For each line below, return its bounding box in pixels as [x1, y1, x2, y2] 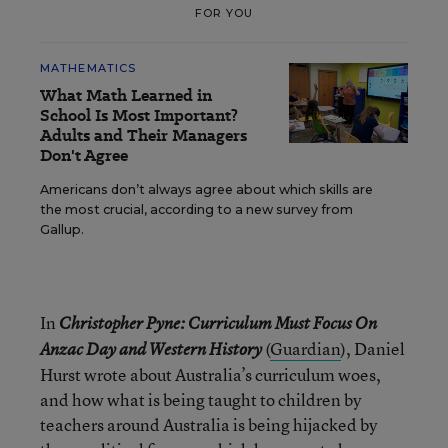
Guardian [270, 337, 341, 360]
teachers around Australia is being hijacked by [40, 413, 377, 436]
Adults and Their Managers [40, 124, 247, 147]
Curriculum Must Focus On [188, 312, 377, 334]
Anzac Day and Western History [40, 338, 262, 360]
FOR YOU [194, 5, 254, 20]
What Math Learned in [40, 84, 212, 107]
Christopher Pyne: [59, 312, 188, 334]
